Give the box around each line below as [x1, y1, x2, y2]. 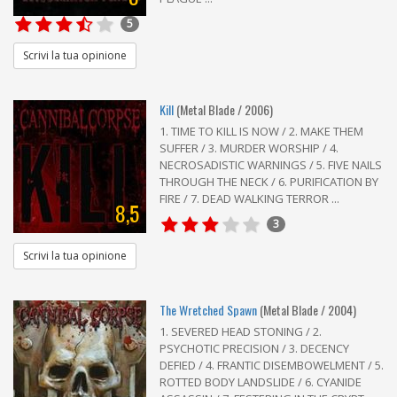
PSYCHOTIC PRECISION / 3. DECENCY [160, 339, 349, 356]
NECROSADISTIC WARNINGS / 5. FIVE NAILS [160, 156, 382, 173]
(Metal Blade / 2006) [176, 99, 273, 119]
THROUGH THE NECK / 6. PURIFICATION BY [160, 173, 378, 190]
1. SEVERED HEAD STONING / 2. [160, 323, 322, 339]
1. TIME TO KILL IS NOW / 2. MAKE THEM [160, 122, 363, 139]
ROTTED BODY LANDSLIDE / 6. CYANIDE [160, 373, 362, 390]
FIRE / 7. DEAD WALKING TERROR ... [160, 190, 339, 206]
